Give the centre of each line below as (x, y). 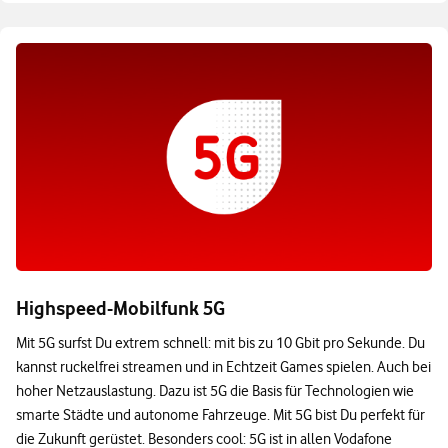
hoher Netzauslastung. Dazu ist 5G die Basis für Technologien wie (215, 390)
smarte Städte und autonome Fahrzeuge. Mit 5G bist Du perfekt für (220, 414)
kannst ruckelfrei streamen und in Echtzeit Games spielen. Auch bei (223, 366)
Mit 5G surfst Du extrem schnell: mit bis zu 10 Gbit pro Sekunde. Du (220, 342)
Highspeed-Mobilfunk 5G (120, 308)
